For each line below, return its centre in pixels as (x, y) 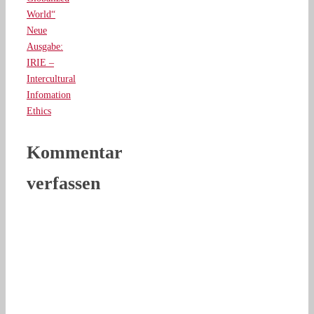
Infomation (49, 95)
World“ (41, 14)
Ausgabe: (45, 46)
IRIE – (40, 62)
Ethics (39, 111)
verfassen (63, 184)
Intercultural (51, 78)
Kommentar (75, 153)
